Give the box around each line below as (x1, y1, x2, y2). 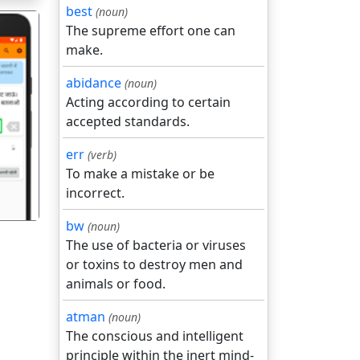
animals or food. (66, 275, 166, 292)
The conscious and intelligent (66, 327, 243, 345)
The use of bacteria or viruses (66, 236, 246, 254)
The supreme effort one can (66, 22, 235, 39)
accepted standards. (66, 112, 190, 130)
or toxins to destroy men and (66, 256, 243, 273)
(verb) (88, 147, 117, 162)
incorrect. (66, 184, 125, 202)
